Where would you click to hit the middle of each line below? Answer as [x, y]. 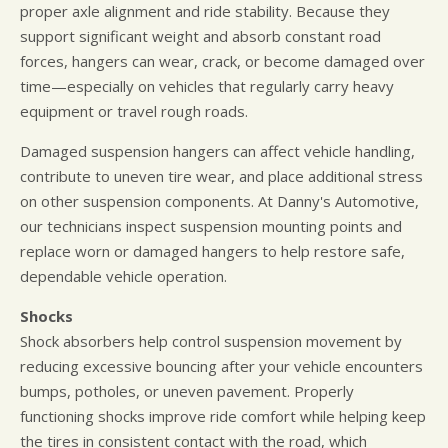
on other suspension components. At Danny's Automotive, [219, 201]
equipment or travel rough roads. [134, 111]
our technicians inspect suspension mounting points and [211, 226]
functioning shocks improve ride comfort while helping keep [223, 416]
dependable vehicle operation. [123, 276]
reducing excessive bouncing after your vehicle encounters [221, 366]
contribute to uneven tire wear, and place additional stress [221, 176]
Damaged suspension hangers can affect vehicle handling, [217, 151]
